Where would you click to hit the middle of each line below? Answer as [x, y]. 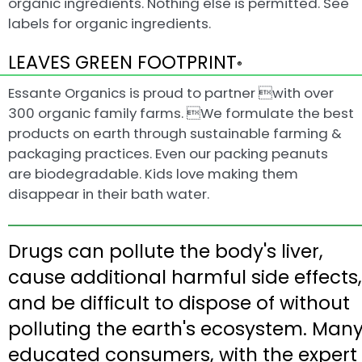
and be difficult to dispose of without [179, 303]
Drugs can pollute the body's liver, [166, 252]
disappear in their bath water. [109, 194]
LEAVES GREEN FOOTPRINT [122, 63]
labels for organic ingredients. [109, 24]
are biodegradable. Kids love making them [153, 174]
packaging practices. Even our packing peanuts [168, 154]
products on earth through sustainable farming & [175, 134]
